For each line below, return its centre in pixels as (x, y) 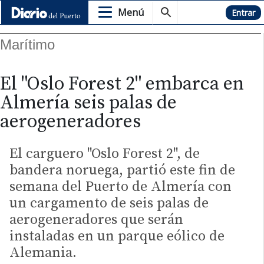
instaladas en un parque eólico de (117, 237)
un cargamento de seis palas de (109, 204)
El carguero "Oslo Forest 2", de (105, 154)
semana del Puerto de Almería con (121, 187)
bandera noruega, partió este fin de (122, 171)
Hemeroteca (204, 12)
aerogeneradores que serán (96, 220)
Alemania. (45, 253)
